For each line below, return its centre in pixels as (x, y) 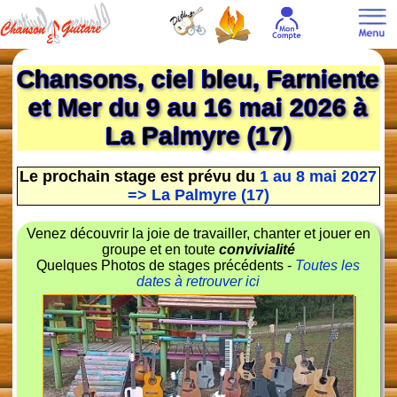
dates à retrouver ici (198, 281)
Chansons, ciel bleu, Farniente (198, 79)
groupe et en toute (160, 249)
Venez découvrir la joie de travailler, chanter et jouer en (198, 233)
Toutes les (328, 265)
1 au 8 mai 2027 (319, 176)
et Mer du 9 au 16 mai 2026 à (198, 107)
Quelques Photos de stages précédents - (166, 265)
